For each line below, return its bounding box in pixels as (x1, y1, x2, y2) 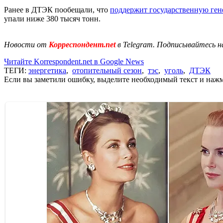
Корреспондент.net (47, 40, 117, 49)
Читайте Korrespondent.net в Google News (4, 57, 144, 66)
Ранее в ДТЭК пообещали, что (4, 5, 110, 14)
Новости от (4, 40, 47, 49)
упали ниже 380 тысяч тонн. (4, 14, 101, 23)
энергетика (28, 66, 66, 75)
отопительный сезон (72, 66, 142, 75)
